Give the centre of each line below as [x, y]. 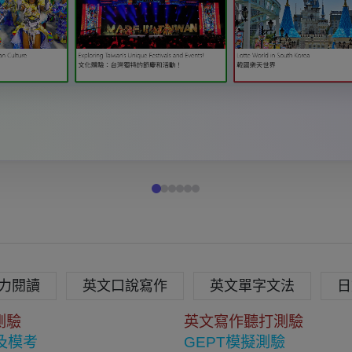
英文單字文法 [252, 286]
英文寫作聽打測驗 [244, 322]
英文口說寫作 [125, 286]
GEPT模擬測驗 [235, 342]
